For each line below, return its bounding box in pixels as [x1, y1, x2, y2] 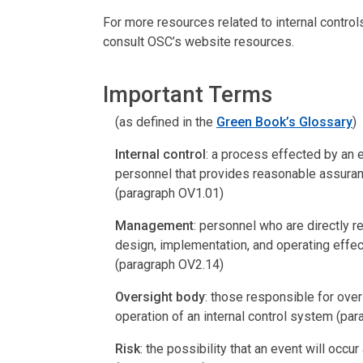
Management [115, 217, 194, 233]
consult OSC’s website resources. [103, 33, 294, 49]
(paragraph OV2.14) [115, 256, 224, 272]
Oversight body [115, 288, 205, 305]
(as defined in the [115, 113, 216, 130]
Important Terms [103, 81, 272, 108]
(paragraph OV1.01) [115, 185, 224, 201]
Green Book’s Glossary [216, 113, 352, 130]
